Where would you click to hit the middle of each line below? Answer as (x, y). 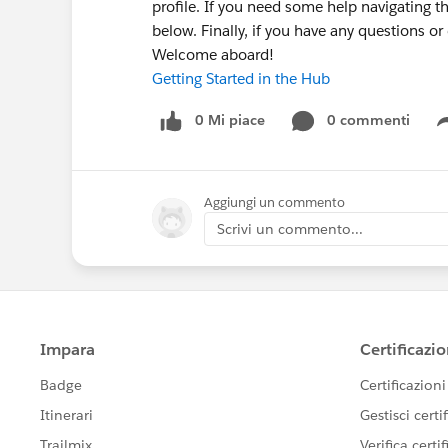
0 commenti (368, 120)
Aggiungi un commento (274, 202)
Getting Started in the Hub (241, 78)
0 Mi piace (230, 120)
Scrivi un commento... (290, 228)
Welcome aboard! (213, 54)
